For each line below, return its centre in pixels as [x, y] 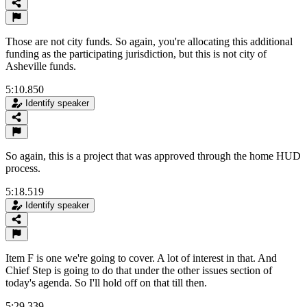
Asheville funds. [41, 66]
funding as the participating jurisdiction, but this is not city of [136, 53]
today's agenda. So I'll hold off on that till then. [106, 282]
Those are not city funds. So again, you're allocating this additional [149, 41]
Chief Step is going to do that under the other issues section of [139, 270]
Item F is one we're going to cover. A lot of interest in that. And [141, 258]
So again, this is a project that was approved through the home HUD [153, 156]
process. [23, 168]
